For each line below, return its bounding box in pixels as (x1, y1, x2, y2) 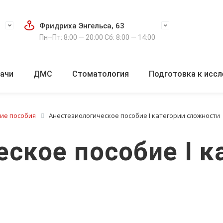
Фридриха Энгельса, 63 (39, 21, 124, 30)
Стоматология (72, 69, 129, 79)
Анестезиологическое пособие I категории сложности (49, 111, 220, 120)
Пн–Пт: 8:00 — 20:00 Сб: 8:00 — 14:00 (39, 33, 155, 41)
